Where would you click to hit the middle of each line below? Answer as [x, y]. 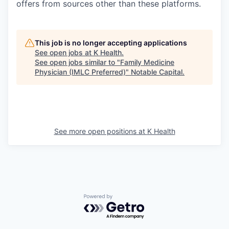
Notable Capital [157, 72]
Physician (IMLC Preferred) [80, 72]
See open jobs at [64, 52]
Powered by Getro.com [128, 199]
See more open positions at [100, 131]
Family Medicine [147, 62]
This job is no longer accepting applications [111, 43]
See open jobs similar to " [77, 62]
